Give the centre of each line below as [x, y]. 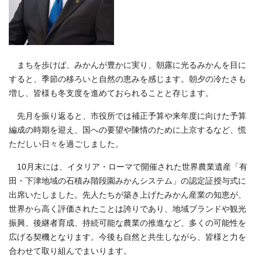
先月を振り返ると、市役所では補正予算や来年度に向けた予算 [127, 116]
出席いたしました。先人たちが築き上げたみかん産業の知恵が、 [127, 195]
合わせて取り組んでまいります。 [70, 251]
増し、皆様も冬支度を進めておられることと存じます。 [111, 93]
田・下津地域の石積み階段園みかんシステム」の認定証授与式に [127, 181]
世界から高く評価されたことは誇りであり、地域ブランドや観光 [127, 209]
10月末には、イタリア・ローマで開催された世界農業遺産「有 [128, 167]
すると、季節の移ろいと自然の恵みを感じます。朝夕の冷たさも [127, 79]
